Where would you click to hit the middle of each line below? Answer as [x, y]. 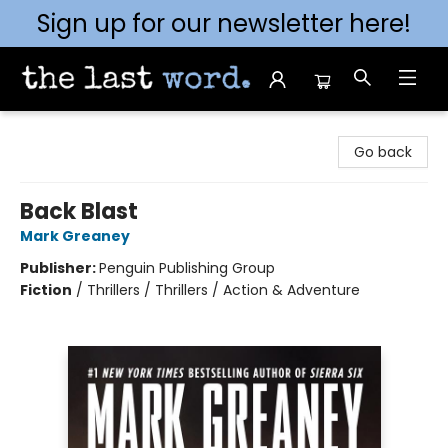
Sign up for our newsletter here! [224, 23]
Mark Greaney [75, 236]
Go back [383, 152]
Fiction [46, 290]
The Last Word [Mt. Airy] [98, 130]
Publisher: [59, 268]
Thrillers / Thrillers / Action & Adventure [223, 290]
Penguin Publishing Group [187, 268]
